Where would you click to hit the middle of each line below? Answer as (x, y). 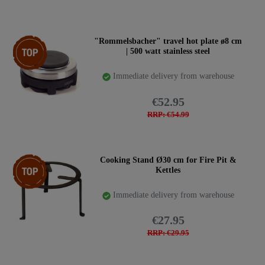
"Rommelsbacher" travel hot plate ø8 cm (168, 41)
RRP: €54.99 (168, 114)
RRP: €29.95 (168, 233)
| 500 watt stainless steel (168, 51)
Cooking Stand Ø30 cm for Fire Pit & (168, 160)
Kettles (168, 170)
